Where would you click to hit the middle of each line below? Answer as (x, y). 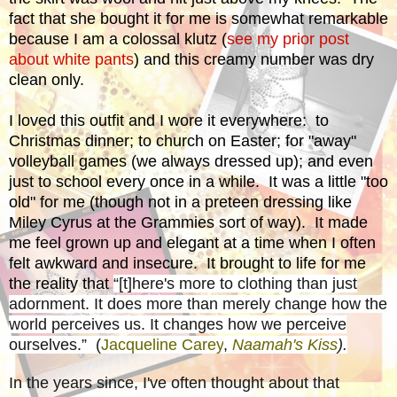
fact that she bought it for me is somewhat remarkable (198, 18)
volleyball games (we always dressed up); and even (191, 161)
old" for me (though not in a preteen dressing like (180, 202)
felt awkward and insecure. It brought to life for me (187, 263)
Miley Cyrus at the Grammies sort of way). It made (188, 222)
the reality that (61, 283)
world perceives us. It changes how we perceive (178, 324)
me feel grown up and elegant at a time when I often (192, 242)
